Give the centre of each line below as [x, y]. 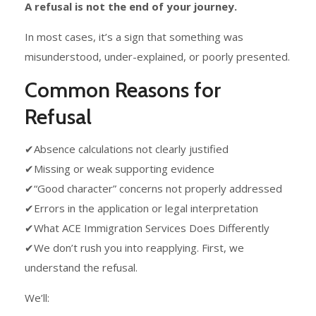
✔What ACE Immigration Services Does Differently [147, 228]
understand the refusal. [81, 268]
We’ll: [37, 298]
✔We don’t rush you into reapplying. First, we [134, 248]
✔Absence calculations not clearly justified [127, 149]
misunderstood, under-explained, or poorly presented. [157, 57]
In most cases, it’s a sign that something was [134, 37]
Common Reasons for [123, 90]
